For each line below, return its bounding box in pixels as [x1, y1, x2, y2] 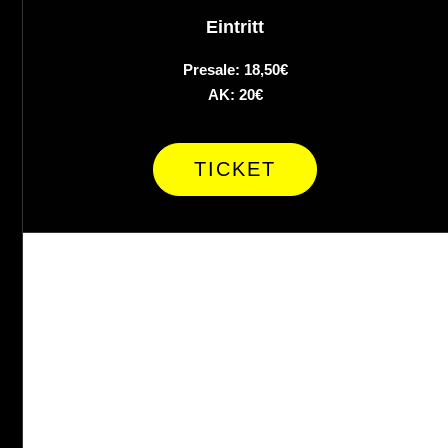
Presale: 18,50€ [182, 61, 288, 79]
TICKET [194, 158, 276, 181]
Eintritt [206, 17, 264, 38]
